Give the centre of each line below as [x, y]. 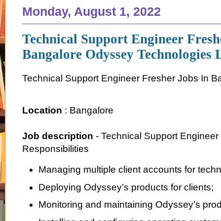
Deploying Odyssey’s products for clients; [126, 187]
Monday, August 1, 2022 [92, 12]
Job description [58, 136]
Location [42, 110]
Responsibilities [55, 148]
